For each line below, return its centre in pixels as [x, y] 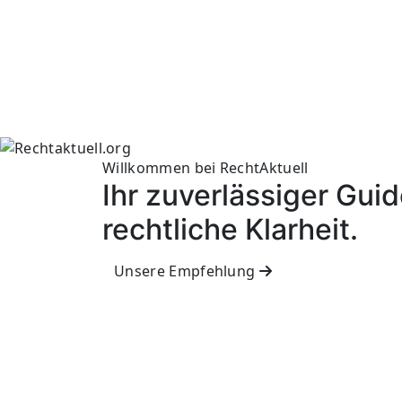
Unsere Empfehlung [185, 271]
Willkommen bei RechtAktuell [205, 168]
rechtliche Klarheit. [230, 229]
